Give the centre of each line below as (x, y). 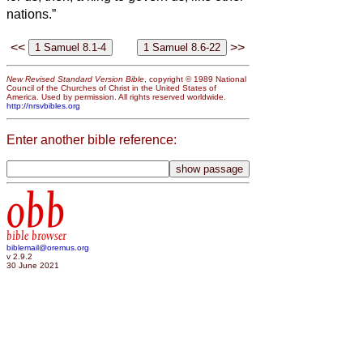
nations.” (31, 15)
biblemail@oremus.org (48, 247)
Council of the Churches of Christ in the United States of (111, 88)
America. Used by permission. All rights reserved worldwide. (116, 96)
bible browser (36, 235)
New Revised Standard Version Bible (75, 79)
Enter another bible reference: (92, 139)
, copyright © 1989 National (195, 79)
